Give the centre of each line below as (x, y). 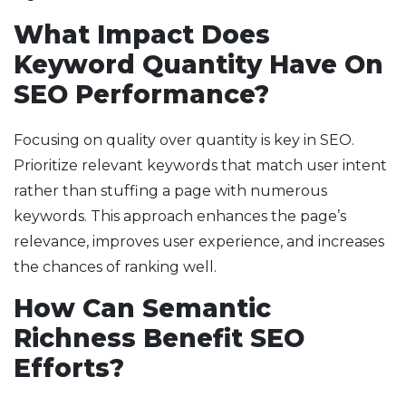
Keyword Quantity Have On (198, 65)
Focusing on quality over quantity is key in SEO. (184, 140)
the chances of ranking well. (115, 267)
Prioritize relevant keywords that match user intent (200, 166)
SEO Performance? (141, 95)
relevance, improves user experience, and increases (199, 242)
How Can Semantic (142, 309)
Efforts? (69, 368)
